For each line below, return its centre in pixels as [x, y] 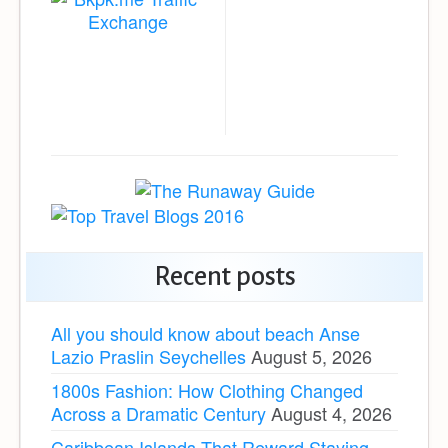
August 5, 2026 [311, 356]
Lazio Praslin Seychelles [148, 356]
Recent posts [224, 277]
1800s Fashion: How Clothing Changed [207, 390]
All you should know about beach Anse [205, 333]
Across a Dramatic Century [158, 413]
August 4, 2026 [331, 413]
